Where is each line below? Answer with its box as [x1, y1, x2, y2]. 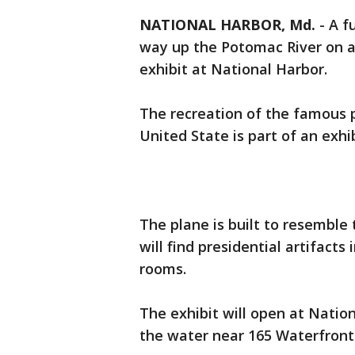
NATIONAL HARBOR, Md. [139, 15, 315, 34]
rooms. [139, 259, 186, 278]
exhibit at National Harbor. [139, 59, 327, 78]
